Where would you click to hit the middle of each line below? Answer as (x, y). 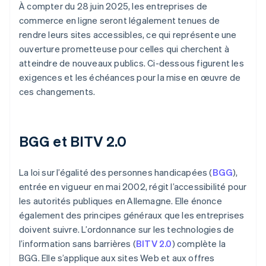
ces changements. (57, 92)
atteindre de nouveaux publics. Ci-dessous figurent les (132, 63)
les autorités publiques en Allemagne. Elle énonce (121, 201)
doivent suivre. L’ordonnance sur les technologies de (127, 229)
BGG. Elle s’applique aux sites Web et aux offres (117, 258)
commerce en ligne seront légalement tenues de (120, 20)
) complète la (199, 244)
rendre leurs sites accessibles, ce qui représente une (128, 35)
